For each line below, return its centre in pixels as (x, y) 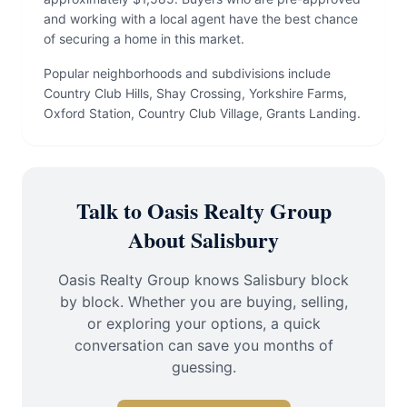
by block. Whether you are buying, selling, (203, 302)
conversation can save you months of (203, 345)
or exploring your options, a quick (203, 323)
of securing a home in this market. (144, 39)
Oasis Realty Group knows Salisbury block (203, 280)
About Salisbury (203, 239)
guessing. (203, 367)
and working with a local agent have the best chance (201, 19)
